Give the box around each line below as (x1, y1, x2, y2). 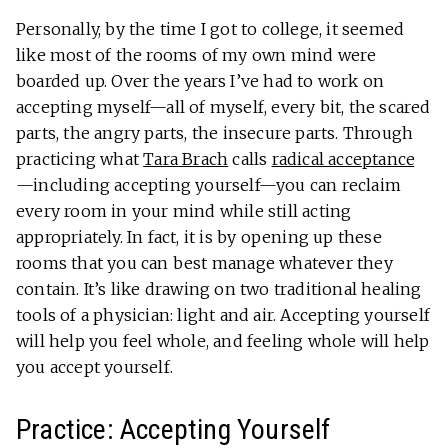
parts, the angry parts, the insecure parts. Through (16, 123, 414, 144)
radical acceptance (271, 149, 415, 170)
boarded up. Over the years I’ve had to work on (16, 71, 385, 92)
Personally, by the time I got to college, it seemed (16, 19, 405, 40)
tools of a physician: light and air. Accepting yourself (16, 305, 431, 326)
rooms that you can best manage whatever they (16, 253, 393, 274)
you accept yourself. (16, 357, 173, 378)
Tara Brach (143, 149, 229, 170)
